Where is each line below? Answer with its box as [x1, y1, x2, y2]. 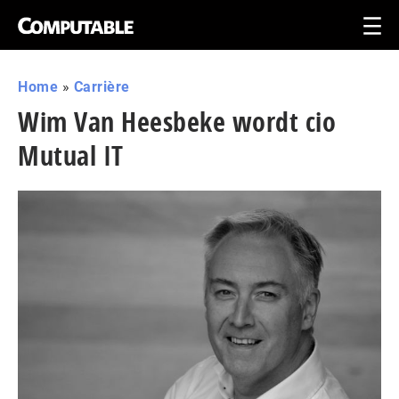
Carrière [73, 78, 130, 95]
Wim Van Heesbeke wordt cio [18, 103, 336, 140]
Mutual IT [18, 137, 124, 174]
